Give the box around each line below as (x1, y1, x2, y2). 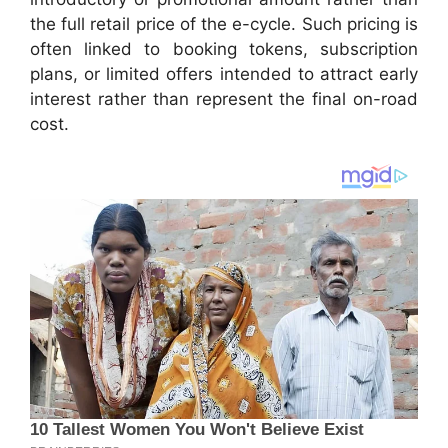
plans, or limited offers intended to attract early (30, 64, 418, 85)
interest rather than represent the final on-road (30, 89, 418, 110)
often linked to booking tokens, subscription (30, 39, 418, 60)
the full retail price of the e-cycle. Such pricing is (30, 14, 418, 35)
